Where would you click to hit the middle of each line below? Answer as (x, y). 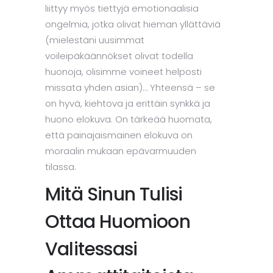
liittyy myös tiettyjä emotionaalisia (122, 9)
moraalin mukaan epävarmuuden (121, 151)
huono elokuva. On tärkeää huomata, (129, 119)
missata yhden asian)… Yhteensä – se (130, 88)
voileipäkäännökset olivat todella (119, 56)
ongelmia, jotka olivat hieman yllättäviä (133, 24)
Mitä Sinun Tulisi (114, 195)
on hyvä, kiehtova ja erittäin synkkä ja (128, 104)
